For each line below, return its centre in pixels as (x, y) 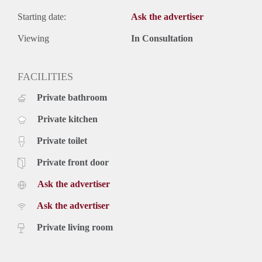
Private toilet (62, 141)
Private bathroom (72, 98)
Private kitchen (68, 119)
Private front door (73, 163)
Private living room (75, 227)
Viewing (33, 39)
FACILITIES (45, 77)
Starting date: (42, 17)
